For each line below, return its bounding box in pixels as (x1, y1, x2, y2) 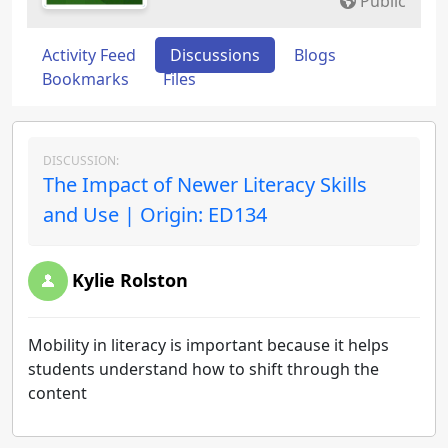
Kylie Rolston (72, 268, 188, 292)
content (28, 382, 91, 404)
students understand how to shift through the (28, 358, 379, 380)
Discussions (170, 44, 260, 66)
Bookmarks (42, 68, 129, 90)
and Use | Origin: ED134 (43, 201, 267, 228)
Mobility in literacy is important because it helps (28, 334, 389, 356)
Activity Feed (42, 44, 136, 66)
